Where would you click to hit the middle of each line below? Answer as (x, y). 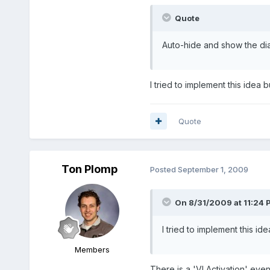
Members (92, 249)
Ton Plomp (90, 169)
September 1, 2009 (213, 170)
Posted (164, 170)
